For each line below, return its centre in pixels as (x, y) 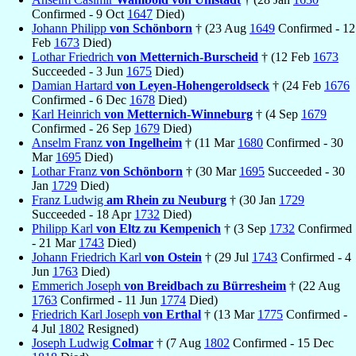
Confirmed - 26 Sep (83, 128)
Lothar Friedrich (74, 56)
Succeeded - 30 (305, 171)
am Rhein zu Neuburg (166, 199)
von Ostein (173, 257)
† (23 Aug (221, 28)
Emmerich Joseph (78, 285)
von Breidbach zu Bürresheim (205, 285)
